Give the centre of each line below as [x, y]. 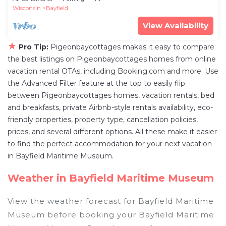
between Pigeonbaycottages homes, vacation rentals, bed [111, 96]
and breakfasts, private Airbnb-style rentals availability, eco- [110, 108]
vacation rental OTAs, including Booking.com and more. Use [113, 71]
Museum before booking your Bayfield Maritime [111, 215]
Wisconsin [27, 8]
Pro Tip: [34, 47]
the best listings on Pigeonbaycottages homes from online [112, 59]
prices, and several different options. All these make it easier [112, 132]
